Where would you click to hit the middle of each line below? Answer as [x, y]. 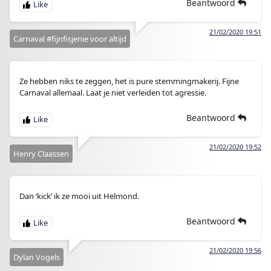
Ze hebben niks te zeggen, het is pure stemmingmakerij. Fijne [129, 81]
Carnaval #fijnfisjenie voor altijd [70, 39]
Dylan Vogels [37, 257]
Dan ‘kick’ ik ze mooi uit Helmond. [79, 196]
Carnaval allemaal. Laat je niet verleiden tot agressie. [113, 93]
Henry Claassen [41, 154]
